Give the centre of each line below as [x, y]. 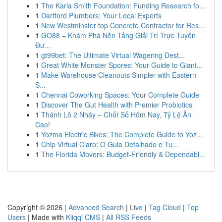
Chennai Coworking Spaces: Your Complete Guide [120, 95]
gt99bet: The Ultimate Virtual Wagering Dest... [113, 55]
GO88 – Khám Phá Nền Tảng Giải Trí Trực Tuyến [118, 35]
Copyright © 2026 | [38, 207]
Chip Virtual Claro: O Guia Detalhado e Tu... [110, 144]
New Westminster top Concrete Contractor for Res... [123, 25]
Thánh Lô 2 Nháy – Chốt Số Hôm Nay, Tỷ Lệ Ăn [116, 114]
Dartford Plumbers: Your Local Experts [101, 15]
